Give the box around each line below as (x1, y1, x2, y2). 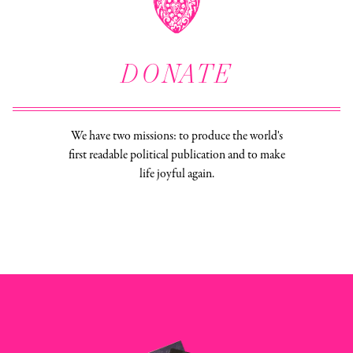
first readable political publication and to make (68, 147, 285, 165)
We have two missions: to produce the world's (70, 128, 283, 146)
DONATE (120, 55, 233, 92)
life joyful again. (139, 165, 214, 184)
